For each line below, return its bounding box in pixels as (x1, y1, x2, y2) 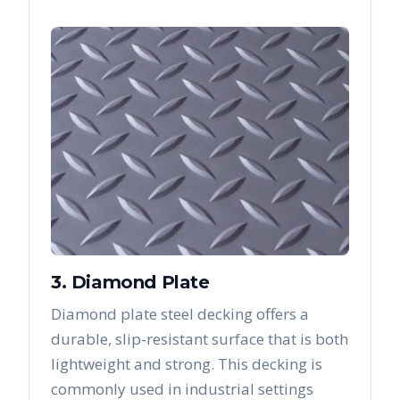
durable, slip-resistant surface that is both (51, 329, 348, 350)
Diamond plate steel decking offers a (51, 304, 309, 325)
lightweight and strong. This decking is (51, 354, 322, 375)
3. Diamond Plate (51, 271, 210, 294)
